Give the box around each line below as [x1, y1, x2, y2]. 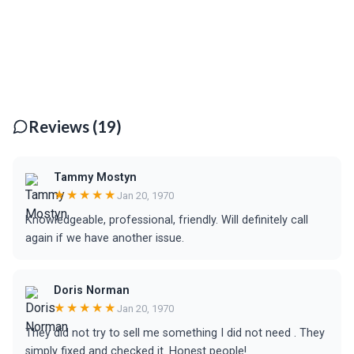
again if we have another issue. [25, 232, 184, 245]
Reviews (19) [28, 117, 122, 136]
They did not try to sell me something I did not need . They [25, 326, 325, 340]
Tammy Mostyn [54, 171, 137, 184]
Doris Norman [54, 284, 130, 297]
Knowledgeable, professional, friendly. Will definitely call [25, 213, 308, 227]
